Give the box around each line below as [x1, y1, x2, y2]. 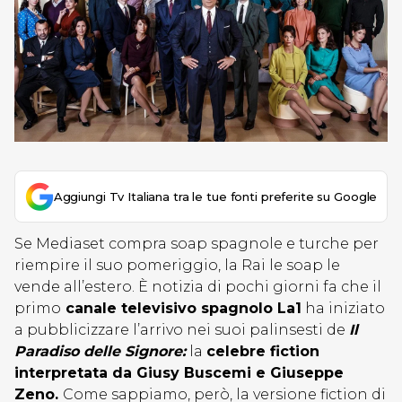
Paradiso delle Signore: [14, 343, 186, 360]
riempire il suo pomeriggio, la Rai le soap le [14, 257, 340, 274]
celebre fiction [206, 343, 319, 360]
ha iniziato [301, 300, 385, 317]
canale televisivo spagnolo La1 [61, 300, 301, 317]
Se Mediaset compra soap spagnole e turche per [14, 235, 379, 252]
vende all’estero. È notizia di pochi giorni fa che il [14, 278, 381, 295]
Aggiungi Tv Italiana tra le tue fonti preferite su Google [53, 189, 378, 204]
